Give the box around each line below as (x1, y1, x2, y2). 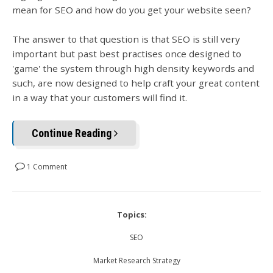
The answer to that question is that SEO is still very (12, 33, 240, 46)
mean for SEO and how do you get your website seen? (12, 3, 251, 16)
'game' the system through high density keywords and (12, 62, 254, 75)
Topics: (117, 208, 147, 220)
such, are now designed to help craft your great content (12, 77, 260, 90)
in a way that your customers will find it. (12, 91, 187, 104)
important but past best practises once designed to (12, 48, 241, 60)
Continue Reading (32, 126, 114, 140)
